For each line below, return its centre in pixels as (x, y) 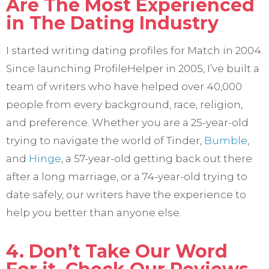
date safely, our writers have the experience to (126, 195)
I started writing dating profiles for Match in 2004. (134, 51)
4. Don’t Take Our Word (117, 252)
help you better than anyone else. (94, 213)
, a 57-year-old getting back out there (157, 159)
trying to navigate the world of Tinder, (105, 141)
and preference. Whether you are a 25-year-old (127, 123)
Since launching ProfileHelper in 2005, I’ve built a (133, 69)
